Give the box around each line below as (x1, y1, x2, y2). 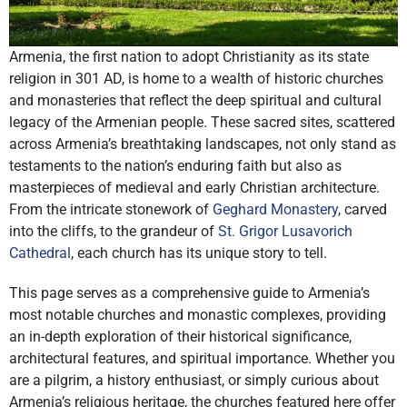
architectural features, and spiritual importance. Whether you (9, 350, 395, 368)
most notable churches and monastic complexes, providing (9, 306, 386, 324)
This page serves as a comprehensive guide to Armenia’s (9, 284, 370, 303)
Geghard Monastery (213, 201, 338, 219)
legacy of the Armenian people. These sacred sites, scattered (9, 114, 395, 132)
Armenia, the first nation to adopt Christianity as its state (9, 48, 369, 66)
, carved (338, 201, 387, 219)
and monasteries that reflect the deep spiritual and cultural (9, 92, 382, 110)
